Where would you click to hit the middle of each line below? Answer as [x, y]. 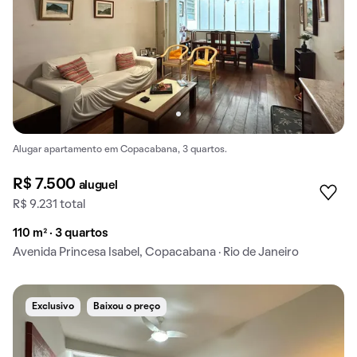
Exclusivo [53, 306]
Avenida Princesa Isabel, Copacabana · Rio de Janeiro [156, 252]
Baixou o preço [127, 306]
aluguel [98, 185]
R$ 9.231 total [49, 204]
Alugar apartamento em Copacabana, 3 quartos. [120, 149]
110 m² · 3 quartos [61, 233]
